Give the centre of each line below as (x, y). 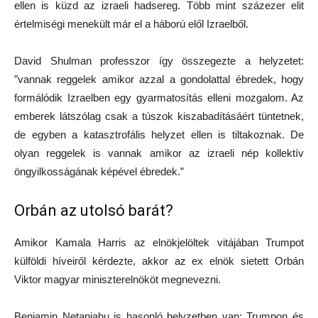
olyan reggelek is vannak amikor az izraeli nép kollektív (159, 153)
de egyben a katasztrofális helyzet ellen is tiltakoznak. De (159, 135)
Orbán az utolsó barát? (94, 211)
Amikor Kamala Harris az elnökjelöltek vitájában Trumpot (159, 243)
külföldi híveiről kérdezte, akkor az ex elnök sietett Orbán (159, 261)
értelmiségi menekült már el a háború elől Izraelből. (131, 24)
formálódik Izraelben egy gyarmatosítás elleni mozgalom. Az (159, 98)
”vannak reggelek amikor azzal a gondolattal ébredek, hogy (159, 79)
